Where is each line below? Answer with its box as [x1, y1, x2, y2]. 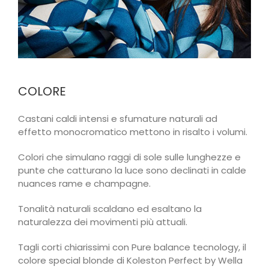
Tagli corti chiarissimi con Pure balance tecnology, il [18, 241, 246, 254]
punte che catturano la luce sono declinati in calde [18, 164, 246, 177]
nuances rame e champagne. [18, 177, 151, 190]
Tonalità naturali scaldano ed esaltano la [18, 202, 202, 216]
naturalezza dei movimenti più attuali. [18, 216, 187, 229]
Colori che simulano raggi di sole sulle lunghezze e [18, 151, 241, 164]
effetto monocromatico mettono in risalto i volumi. [18, 125, 247, 139]
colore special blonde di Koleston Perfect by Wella [18, 254, 243, 267]
